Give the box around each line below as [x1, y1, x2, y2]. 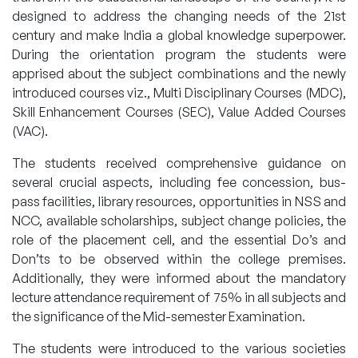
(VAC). [12, 123, 48, 139]
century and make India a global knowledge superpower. [12, 27, 346, 43]
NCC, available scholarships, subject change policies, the [12, 213, 346, 229]
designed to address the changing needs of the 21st [12, 8, 346, 24]
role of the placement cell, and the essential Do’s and [12, 232, 346, 248]
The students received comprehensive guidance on [12, 155, 346, 171]
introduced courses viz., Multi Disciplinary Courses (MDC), [12, 85, 346, 101]
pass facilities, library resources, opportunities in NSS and [12, 193, 346, 209]
